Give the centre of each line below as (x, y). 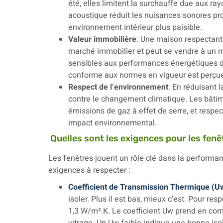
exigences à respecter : (89, 170)
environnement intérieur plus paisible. (135, 27)
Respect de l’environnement (118, 87)
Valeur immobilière (102, 39)
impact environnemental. (112, 123)
